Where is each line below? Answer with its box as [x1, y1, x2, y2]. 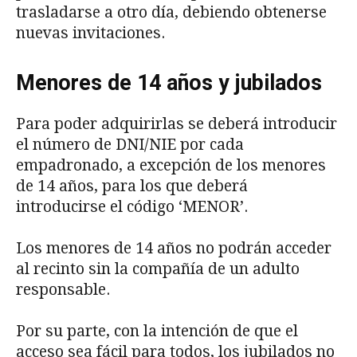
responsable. [16, 280, 114, 299]
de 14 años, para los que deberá [16, 176, 248, 195]
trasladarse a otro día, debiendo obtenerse [16, 2, 327, 22]
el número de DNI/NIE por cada [16, 135, 244, 154]
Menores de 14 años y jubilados [16, 69, 322, 96]
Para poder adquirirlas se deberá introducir [16, 114, 337, 133]
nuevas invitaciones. [16, 23, 165, 42]
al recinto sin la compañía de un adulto [16, 259, 300, 278]
